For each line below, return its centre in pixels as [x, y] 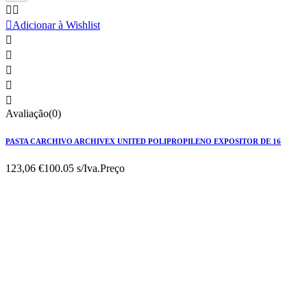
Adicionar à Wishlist [56, 25]
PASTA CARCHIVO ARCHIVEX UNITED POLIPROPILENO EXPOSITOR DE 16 [143, 142]
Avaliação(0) [33, 114]
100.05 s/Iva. [72, 169]
